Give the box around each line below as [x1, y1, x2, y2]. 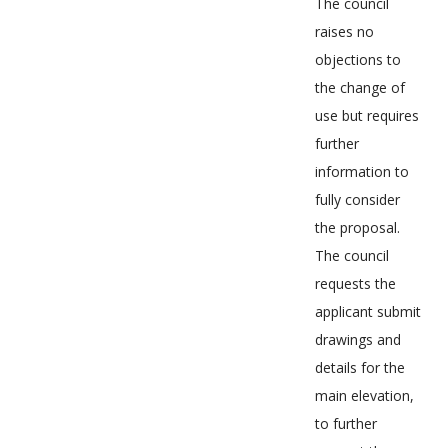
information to [315, 162, 409, 181]
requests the [315, 274, 396, 293]
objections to [315, 50, 401, 69]
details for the [315, 358, 405, 377]
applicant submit [315, 302, 421, 321]
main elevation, [315, 386, 414, 405]
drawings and [315, 330, 401, 349]
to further [315, 414, 377, 433]
